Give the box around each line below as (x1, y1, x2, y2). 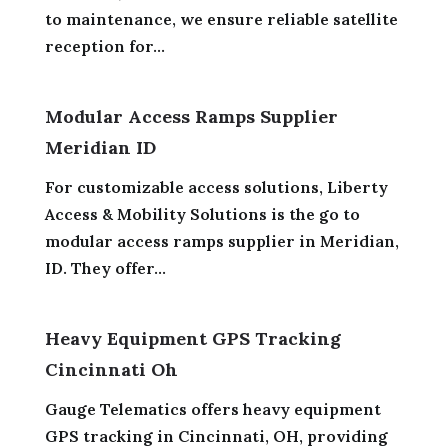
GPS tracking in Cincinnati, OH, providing (44, 425, 388, 446)
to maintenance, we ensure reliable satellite (44, 8, 398, 29)
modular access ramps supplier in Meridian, (44, 230, 399, 251)
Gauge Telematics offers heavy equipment (44, 398, 381, 419)
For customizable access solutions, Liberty (44, 176, 388, 197)
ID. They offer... (44, 257, 166, 278)
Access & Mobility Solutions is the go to (44, 203, 360, 224)
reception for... (44, 35, 165, 56)
